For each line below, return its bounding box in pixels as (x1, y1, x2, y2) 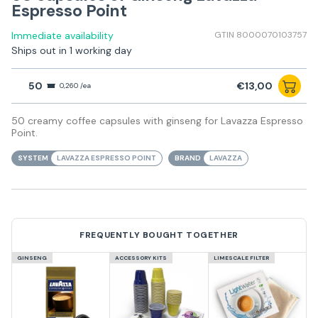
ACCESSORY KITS (115, 254, 168, 262)
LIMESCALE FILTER (213, 254, 269, 262)
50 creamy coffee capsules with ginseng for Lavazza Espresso (11, 114, 303, 128)
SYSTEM (18, 153, 48, 163)
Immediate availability (11, 29, 114, 43)
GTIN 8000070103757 (214, 29, 307, 41)
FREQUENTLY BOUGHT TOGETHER (79, 229, 238, 241)
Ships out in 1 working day (11, 44, 132, 57)
